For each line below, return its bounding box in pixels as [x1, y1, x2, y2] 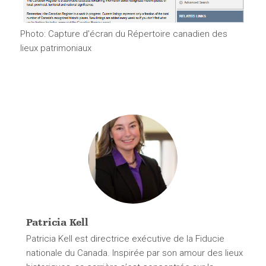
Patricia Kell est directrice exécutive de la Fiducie [26, 233, 224, 245]
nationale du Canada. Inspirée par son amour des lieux [26, 248, 243, 259]
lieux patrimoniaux [20, 43, 91, 54]
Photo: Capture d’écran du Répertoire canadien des [20, 28, 227, 40]
